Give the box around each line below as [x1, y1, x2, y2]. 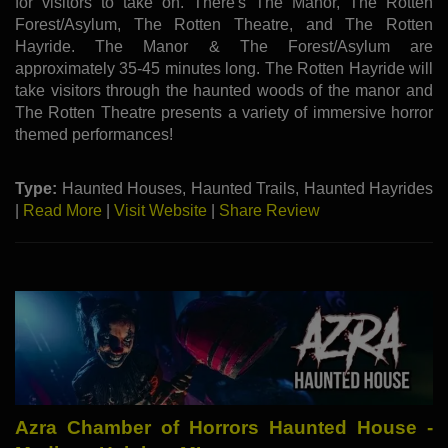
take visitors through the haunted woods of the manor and [15, 81, 433, 99]
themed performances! [15, 125, 173, 143]
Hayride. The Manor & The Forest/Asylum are [15, 37, 433, 55]
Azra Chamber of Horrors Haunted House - [15, 417, 433, 439]
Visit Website [114, 201, 207, 219]
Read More [23, 201, 102, 219]
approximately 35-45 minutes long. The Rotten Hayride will [15, 59, 433, 77]
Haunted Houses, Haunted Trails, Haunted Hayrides [57, 179, 433, 197]
